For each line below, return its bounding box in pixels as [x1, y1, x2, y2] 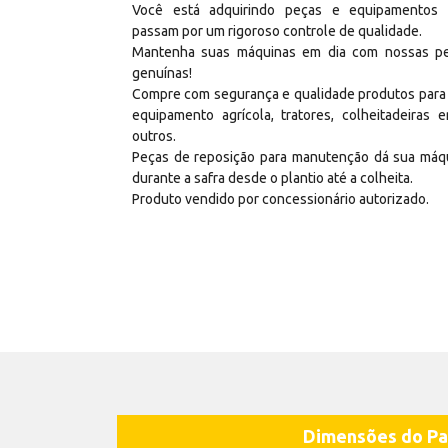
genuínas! [132, 64, 192, 81]
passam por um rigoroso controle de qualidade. [132, 22, 422, 39]
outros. [132, 127, 176, 144]
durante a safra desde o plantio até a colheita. [132, 169, 413, 186]
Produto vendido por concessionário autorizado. [132, 190, 429, 207]
